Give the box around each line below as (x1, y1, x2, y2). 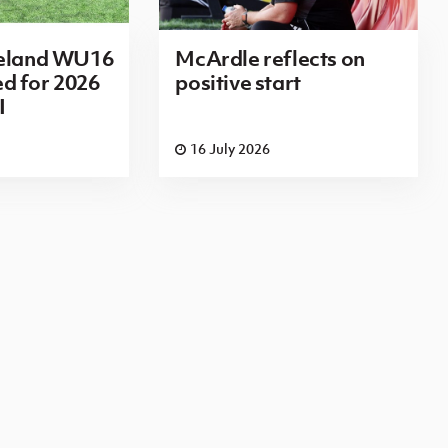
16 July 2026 (190, 139, 271, 159)
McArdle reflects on (175, 44, 365, 73)
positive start (175, 68, 301, 97)
